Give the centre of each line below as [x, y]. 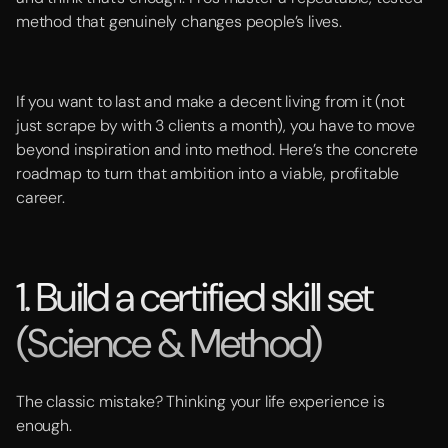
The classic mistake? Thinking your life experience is [200, 401]
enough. [44, 425]
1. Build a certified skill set [194, 297]
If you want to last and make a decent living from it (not [210, 101]
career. [40, 197]
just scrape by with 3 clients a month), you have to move [215, 125]
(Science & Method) [169, 343]
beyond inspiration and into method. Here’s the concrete [217, 149]
